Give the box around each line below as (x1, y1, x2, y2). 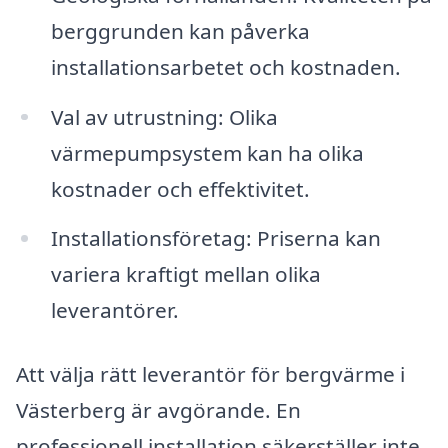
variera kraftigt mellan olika (50, 260, 321, 289)
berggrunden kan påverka (50, 16, 310, 45)
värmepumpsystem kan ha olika (50, 138, 364, 167)
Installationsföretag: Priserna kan (50, 224, 381, 253)
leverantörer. (50, 296, 179, 325)
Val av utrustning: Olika (50, 102, 278, 131)
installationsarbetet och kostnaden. (50, 52, 401, 81)
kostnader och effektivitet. (50, 174, 310, 203)
